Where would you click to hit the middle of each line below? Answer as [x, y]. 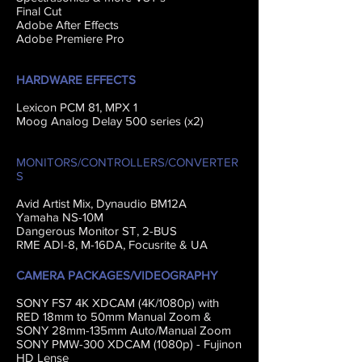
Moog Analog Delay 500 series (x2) [110, 121]
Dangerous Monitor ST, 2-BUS [97, 231]
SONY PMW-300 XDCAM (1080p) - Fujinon [129, 344]
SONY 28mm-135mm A [77, 330]
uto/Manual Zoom [185, 330]
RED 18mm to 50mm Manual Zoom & [114, 316]
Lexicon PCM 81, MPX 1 [77, 107]
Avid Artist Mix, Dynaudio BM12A [101, 203]
